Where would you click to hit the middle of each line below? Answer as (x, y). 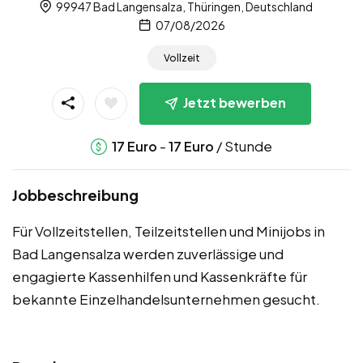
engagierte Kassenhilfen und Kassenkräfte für (160, 276)
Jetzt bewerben (235, 103)
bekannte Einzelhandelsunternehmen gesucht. (166, 299)
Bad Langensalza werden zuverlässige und (148, 254)
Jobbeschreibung (75, 195)
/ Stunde (243, 146)
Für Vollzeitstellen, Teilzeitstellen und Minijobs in (169, 231)
